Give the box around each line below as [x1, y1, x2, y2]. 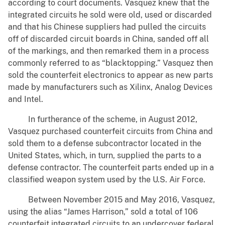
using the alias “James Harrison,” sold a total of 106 [8, 207, 198, 217]
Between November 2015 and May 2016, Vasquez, [8, 195, 215, 205]
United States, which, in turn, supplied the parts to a [8, 151, 201, 161]
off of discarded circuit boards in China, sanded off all [8, 34, 209, 44]
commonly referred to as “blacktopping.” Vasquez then [8, 58, 213, 68]
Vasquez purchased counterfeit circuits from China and [8, 127, 213, 137]
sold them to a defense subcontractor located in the [8, 139, 201, 149]
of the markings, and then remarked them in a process [8, 46, 209, 56]
